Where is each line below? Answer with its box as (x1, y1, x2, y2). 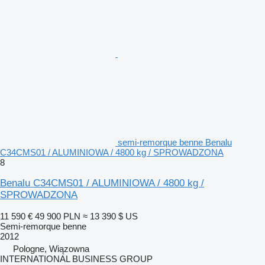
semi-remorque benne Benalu (118, 137, 232, 147)
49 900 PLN (35, 211, 80, 221)
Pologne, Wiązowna (13, 243, 89, 254)
